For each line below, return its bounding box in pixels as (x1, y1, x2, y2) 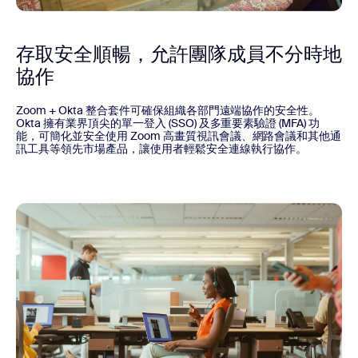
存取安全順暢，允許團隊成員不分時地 (16, 42, 342, 67)
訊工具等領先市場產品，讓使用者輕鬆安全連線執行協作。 (16, 141, 307, 157)
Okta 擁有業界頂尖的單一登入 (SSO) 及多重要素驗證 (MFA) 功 (16, 116, 320, 131)
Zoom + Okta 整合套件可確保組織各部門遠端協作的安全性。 (16, 103, 320, 118)
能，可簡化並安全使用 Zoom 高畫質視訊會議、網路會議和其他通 (16, 129, 342, 144)
